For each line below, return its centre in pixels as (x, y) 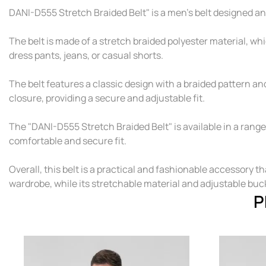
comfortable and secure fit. (68, 141)
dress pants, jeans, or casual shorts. (86, 56)
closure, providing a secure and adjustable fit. (107, 98)
